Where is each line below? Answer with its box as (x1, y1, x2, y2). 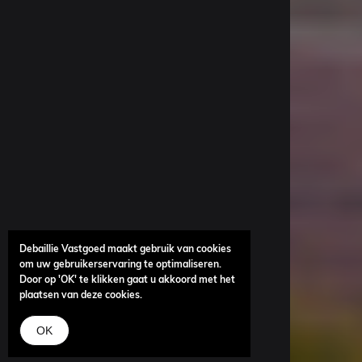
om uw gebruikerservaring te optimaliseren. (19, 259, 222, 270)
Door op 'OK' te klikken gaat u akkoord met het (19, 275, 236, 285)
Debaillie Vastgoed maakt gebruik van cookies (19, 244, 232, 255)
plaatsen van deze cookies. (19, 290, 143, 301)
